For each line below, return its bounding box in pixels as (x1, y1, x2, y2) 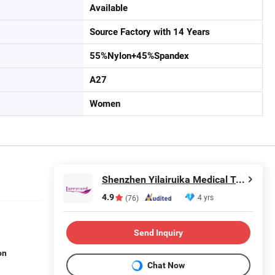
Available (90, 2, 128, 14)
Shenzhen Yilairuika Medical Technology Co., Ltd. (236, 174, 245, 186)
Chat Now (147, 260, 185, 270)
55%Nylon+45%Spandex (90, 50, 189, 62)
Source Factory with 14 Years (90, 26, 210, 38)
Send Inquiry (134, 227, 183, 238)
